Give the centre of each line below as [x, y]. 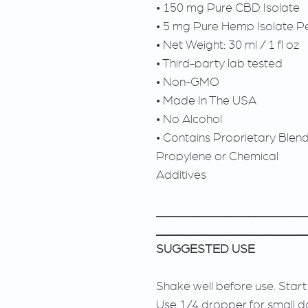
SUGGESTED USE [206, 249]
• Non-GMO [188, 82]
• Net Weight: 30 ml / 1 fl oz [228, 45]
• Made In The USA [206, 100]
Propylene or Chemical [217, 156]
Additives [181, 175]
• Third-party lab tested [219, 63]
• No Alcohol [189, 119]
